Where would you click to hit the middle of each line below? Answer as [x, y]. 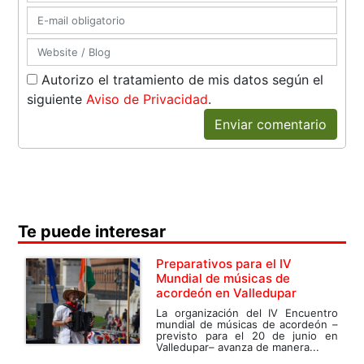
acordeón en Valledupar [227, 293]
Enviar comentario [270, 125]
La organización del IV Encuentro [247, 313]
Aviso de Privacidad [147, 100]
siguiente [57, 100]
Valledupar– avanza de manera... [238, 347]
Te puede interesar [92, 232]
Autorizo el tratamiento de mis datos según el [181, 80]
